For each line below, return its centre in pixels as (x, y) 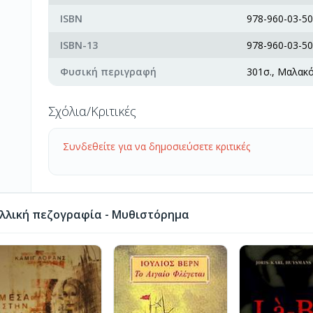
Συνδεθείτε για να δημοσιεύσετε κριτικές (156, 146)
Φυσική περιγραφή (108, 72)
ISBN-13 (79, 45)
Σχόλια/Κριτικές (92, 111)
